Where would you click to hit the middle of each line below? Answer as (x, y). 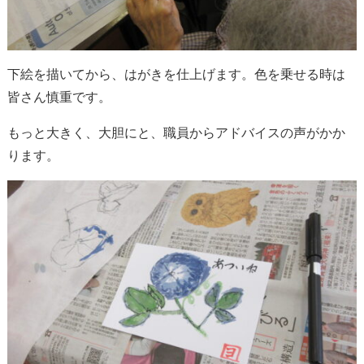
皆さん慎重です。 (59, 97)
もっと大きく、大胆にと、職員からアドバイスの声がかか (176, 133)
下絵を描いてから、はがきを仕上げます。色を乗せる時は (176, 75)
